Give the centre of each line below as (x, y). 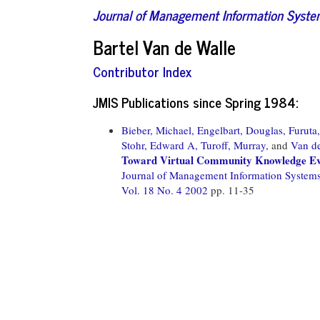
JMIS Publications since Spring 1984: (195, 101)
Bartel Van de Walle (164, 46)
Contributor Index (142, 71)
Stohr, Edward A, (160, 145)
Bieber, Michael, (158, 130)
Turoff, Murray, (235, 145)
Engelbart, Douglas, (241, 130)
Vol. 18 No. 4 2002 (166, 190)
